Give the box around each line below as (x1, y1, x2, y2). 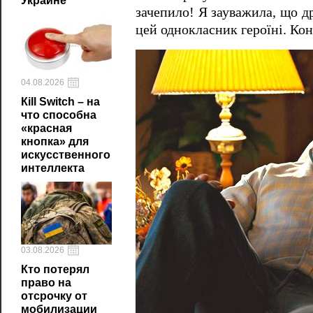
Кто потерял (21, 263, 89, 275)
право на (21, 277, 71, 289)
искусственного (21, 149, 110, 161)
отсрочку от (21, 290, 87, 302)
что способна (21, 109, 96, 121)
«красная (21, 122, 72, 134)
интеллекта (21, 162, 85, 174)
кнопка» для (21, 136, 89, 147)
